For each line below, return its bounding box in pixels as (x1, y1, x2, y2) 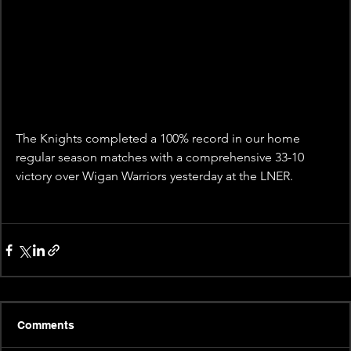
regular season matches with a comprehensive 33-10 (16, 150, 307, 165)
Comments (17, 319, 74, 332)
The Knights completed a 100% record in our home (16, 131, 303, 147)
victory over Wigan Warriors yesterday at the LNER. (16, 168, 293, 184)
